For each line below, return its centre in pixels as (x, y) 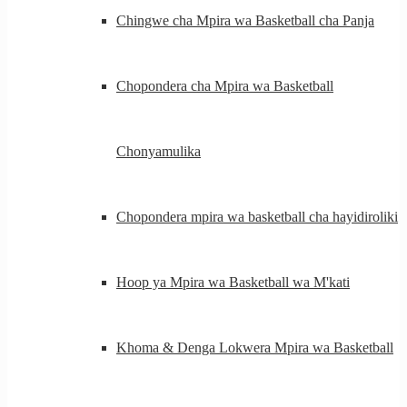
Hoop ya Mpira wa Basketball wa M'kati (233, 282)
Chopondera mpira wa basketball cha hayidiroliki (257, 217)
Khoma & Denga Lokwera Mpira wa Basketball (255, 347)
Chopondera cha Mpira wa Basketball (225, 86)
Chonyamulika (159, 151)
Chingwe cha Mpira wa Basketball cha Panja (245, 20)
